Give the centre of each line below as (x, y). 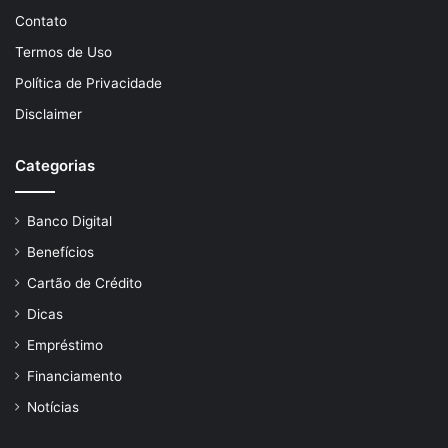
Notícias (53, 406)
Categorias (55, 165)
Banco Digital (69, 220)
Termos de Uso (63, 51)
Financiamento (74, 375)
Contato (41, 20)
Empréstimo (65, 344)
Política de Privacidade (88, 82)
